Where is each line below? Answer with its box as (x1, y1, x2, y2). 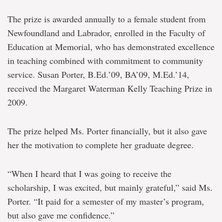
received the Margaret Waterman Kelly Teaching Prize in (7, 82, 212, 94)
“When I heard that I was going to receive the (7, 167, 171, 179)
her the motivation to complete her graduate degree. (7, 138, 194, 151)
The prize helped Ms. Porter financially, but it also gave (7, 124, 207, 137)
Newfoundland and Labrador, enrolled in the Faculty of (7, 26, 205, 39)
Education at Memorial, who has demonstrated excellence (7, 40, 215, 53)
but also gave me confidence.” (7, 209, 114, 221)
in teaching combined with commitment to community (7, 54, 203, 66)
